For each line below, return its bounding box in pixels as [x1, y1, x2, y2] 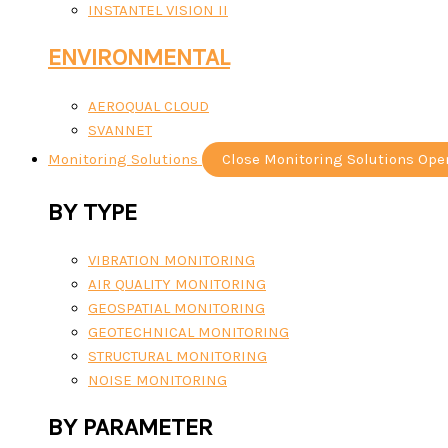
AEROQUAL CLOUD [88, 96, 209, 115]
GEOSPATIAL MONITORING [88, 299, 265, 317]
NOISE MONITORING [88, 371, 227, 389]
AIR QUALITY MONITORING [88, 275, 266, 293]
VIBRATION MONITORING [88, 251, 255, 269]
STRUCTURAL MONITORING [88, 347, 267, 365]
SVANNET [88, 120, 152, 139]
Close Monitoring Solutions [222, 149, 414, 168]
